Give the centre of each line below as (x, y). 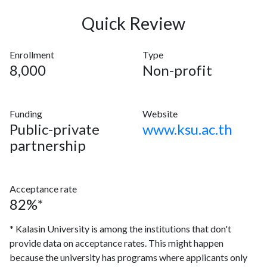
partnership (48, 145)
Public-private (55, 129)
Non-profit (177, 70)
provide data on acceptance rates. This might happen (117, 243)
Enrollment (32, 55)
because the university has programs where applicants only (128, 257)
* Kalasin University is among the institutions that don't (120, 229)
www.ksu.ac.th (187, 129)
